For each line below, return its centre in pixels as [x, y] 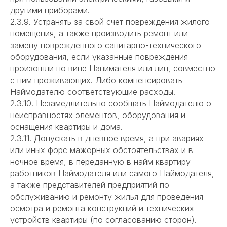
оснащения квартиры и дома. [66, 127]
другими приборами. [50, 10]
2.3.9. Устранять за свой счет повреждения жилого [110, 22]
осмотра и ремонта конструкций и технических [102, 209]
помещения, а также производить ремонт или [99, 34]
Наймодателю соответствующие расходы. [93, 92]
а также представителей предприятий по [90, 185]
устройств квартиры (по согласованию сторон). [103, 220]
